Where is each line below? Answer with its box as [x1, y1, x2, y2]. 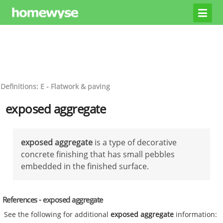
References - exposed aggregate [2, 194, 103, 205]
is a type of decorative [93, 136, 177, 148]
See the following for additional [4, 210, 111, 220]
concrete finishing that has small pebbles [21, 148, 175, 160]
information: [174, 210, 218, 220]
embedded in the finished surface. [21, 160, 149, 172]
